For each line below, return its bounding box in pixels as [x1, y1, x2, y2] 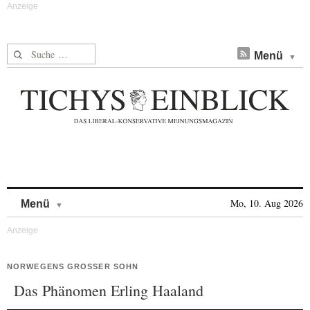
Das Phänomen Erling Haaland [14, 280, 203, 300]
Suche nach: [7, 44, 60, 59]
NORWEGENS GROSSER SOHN [7, 262, 133, 271]
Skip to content [63, 191, 136, 203]
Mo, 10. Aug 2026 [230, 197, 303, 210]
